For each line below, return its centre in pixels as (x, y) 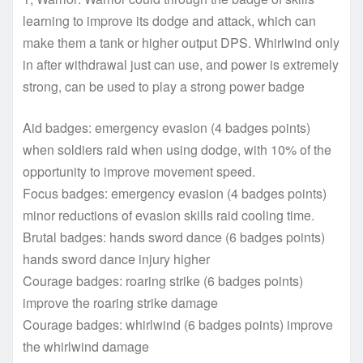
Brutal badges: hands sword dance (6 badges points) (174, 237)
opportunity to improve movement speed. (139, 171)
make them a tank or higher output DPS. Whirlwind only (181, 42)
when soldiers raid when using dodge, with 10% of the (177, 149)
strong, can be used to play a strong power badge (164, 86)
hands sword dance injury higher (116, 258)
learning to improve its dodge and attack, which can (169, 20)
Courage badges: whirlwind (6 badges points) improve (178, 324)
